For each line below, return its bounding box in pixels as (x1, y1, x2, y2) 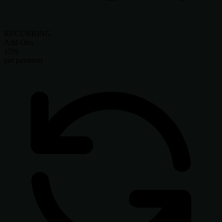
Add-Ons (4, 38, 33, 47)
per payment (4, 56, 43, 65)
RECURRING (4, 29, 51, 38)
